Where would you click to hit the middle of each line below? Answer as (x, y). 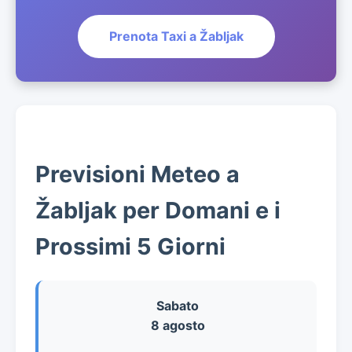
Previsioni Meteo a (137, 174)
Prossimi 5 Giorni (130, 246)
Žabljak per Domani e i (158, 210)
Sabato (178, 306)
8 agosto (178, 325)
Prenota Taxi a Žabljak (176, 36)
